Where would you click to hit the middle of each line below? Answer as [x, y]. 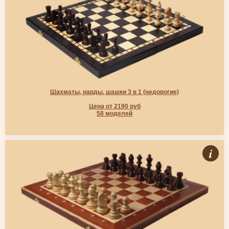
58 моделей [114, 113]
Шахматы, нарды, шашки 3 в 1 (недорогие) [114, 92]
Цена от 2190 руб [114, 106]
